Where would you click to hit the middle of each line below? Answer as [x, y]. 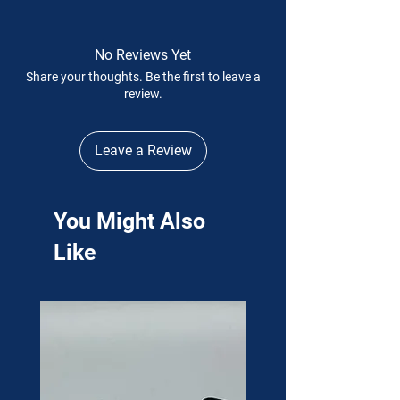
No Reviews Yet [143, 55]
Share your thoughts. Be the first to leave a [143, 77]
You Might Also [129, 221]
